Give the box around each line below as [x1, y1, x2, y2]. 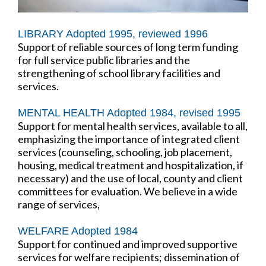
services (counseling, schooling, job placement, [18, 145, 232, 159]
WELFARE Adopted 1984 [18, 224, 138, 237]
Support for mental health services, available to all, [18, 119, 248, 132]
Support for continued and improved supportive [18, 237, 237, 251]
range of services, [18, 197, 100, 211]
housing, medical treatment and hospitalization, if [18, 158, 243, 172]
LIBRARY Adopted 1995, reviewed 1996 [18, 27, 208, 40]
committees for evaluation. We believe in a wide [18, 184, 237, 198]
